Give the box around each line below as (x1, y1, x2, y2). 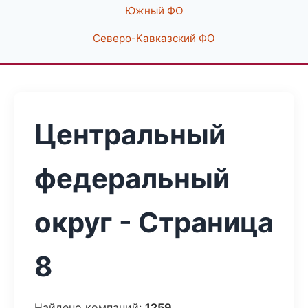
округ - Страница (34, 206, 274, 239)
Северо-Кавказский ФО (93, 32, 215, 45)
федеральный (34, 162, 230, 195)
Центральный (34, 118, 225, 151)
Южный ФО (124, 4, 184, 17)
